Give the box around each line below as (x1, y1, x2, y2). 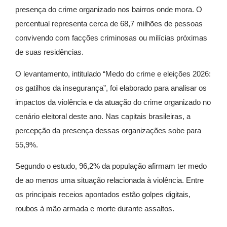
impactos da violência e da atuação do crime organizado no (15, 97, 211, 106)
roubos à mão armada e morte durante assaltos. (15, 204, 174, 213)
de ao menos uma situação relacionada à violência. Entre (15, 176, 204, 185)
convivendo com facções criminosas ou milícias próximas (15, 33, 207, 43)
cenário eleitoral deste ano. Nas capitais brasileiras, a (15, 111, 191, 121)
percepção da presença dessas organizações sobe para (15, 126, 201, 135)
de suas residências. (15, 48, 84, 57)
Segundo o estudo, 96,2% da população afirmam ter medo (15, 162, 207, 171)
